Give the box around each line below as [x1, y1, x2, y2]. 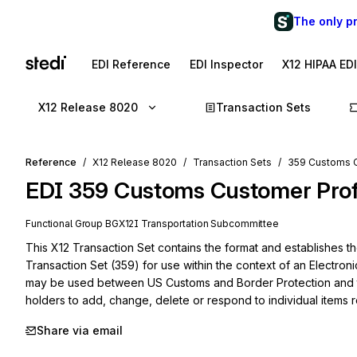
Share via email [37, 324, 123, 337]
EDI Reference [92, 57, 171, 71]
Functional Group [25, 218, 105, 229]
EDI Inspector [190, 57, 263, 71]
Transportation [141, 218, 209, 229]
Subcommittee [208, 218, 279, 229]
